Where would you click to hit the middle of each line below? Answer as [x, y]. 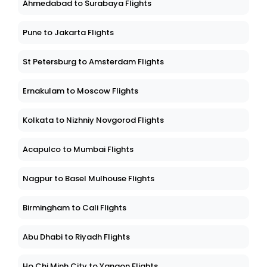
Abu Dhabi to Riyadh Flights [76, 237]
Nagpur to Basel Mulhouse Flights [89, 179]
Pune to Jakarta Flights [68, 33]
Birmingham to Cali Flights [74, 208]
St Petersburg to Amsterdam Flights [93, 62]
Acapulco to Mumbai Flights [78, 150]
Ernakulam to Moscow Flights [80, 91]
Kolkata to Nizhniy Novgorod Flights [93, 120]
